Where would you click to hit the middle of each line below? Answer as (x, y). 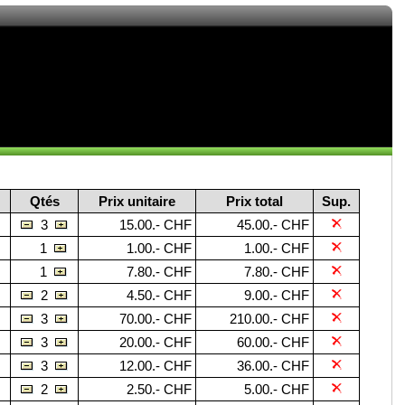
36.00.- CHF (273, 366)
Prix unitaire (137, 201)
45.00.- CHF (273, 225)
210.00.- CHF (269, 319)
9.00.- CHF (277, 295)
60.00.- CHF (273, 342)
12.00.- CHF (155, 366)
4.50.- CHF (159, 295)
